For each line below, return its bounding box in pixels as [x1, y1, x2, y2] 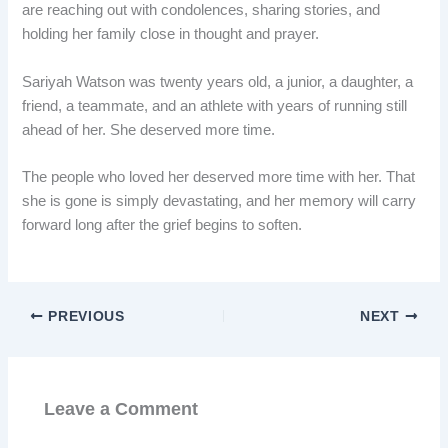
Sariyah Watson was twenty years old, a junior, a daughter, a [22, 73, 414, 90]
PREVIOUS [43, 308, 125, 324]
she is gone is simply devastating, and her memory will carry [22, 192, 417, 209]
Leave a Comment [44, 397, 199, 419]
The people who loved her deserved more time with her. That [22, 168, 416, 185]
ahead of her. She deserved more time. [22, 121, 276, 138]
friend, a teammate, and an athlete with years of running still [22, 97, 408, 114]
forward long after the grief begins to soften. [22, 216, 303, 233]
